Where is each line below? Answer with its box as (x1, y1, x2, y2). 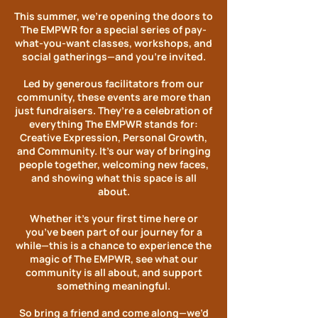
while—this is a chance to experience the (16, 238, 212, 252)
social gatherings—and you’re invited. (21, 50, 206, 63)
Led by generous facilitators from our (23, 77, 204, 90)
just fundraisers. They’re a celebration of (15, 104, 212, 117)
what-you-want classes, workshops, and (15, 36, 212, 50)
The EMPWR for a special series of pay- (21, 23, 207, 36)
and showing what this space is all (31, 171, 197, 185)
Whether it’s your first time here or (29, 212, 198, 225)
